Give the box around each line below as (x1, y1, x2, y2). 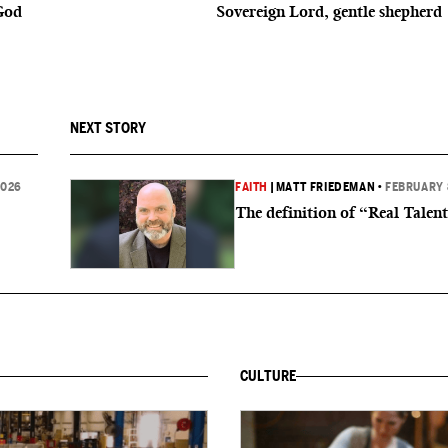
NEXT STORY (70, 120, 146, 136)
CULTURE (240, 368, 296, 384)
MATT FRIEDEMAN (275, 180, 376, 194)
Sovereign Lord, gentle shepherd (216, 2, 442, 21)
